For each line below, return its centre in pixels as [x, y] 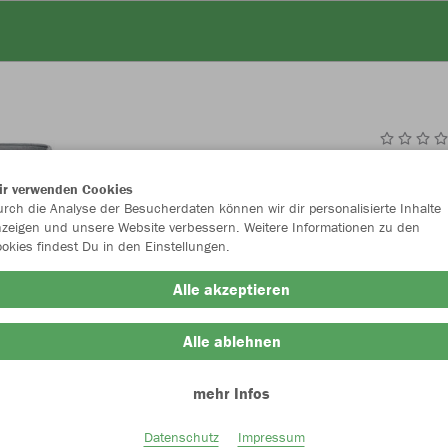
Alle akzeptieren [231, 289]
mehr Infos [231, 393]
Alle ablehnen [231, 341]
